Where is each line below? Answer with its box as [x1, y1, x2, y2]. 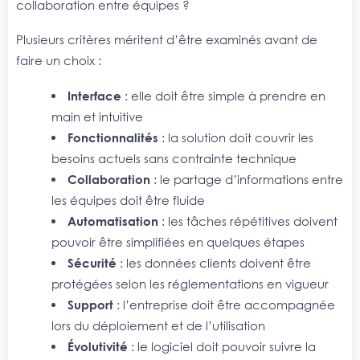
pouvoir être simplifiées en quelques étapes [51, 234, 308, 249]
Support [67, 297, 114, 312]
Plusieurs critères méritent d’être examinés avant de [16, 32, 317, 47]
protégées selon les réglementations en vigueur [51, 276, 332, 291]
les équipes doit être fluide [51, 192, 208, 207]
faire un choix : [16, 53, 101, 68]
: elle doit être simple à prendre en [121, 88, 326, 103]
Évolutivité [67, 338, 129, 354]
